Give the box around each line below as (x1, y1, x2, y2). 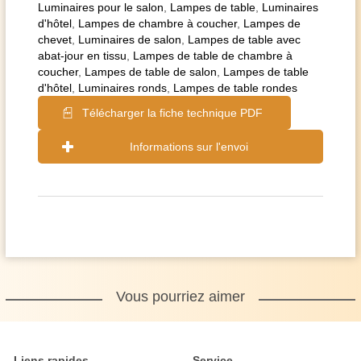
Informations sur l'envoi (129, 140, 248, 153)
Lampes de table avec (188, 33, 301, 46)
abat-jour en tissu (38, 49, 127, 62)
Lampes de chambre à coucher (78, 17, 237, 30)
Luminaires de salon (78, 33, 181, 46)
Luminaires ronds (78, 81, 167, 94)
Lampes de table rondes (173, 81, 297, 94)
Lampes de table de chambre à (133, 49, 293, 62)
